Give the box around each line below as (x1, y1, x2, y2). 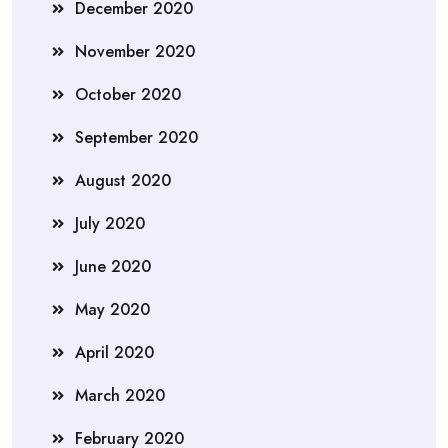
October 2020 (75, 82, 181, 106)
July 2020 (75, 211, 145, 235)
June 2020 (75, 254, 151, 278)
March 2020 (75, 383, 165, 407)
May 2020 (75, 297, 150, 321)
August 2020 (75, 168, 171, 192)
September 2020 (75, 125, 198, 149)
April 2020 (75, 340, 154, 364)
